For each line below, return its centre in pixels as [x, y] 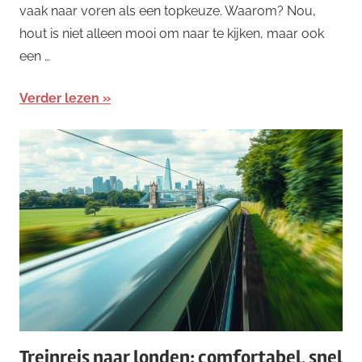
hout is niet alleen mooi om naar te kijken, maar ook [172, 34]
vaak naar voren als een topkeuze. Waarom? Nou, [168, 11]
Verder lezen [59, 99]
